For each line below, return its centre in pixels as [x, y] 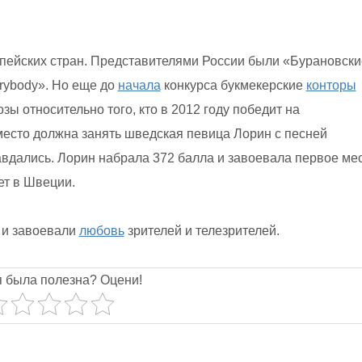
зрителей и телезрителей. [202, 231]
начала [139, 85]
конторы [331, 85]
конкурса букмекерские [233, 85]
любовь [101, 231]
